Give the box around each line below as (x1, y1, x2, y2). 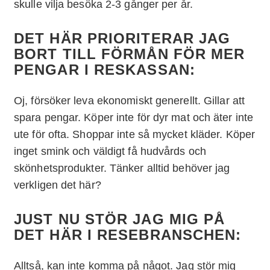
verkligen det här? (14, 178, 101, 191)
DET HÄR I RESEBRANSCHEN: (14, 226, 242, 243)
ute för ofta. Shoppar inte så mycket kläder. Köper (14, 128, 256, 140)
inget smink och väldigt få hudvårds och (14, 145, 206, 157)
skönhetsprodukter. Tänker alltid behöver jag (14, 162, 230, 174)
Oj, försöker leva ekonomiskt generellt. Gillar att (14, 94, 245, 107)
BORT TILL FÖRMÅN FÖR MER (14, 45, 245, 62)
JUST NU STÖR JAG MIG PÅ (14, 210, 225, 227)
